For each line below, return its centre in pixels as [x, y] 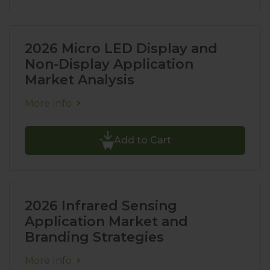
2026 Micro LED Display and [121, 49]
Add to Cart [142, 140]
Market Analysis [80, 80]
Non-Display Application [109, 64]
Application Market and [106, 221]
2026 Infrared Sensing [101, 206]
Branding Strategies [94, 237]
